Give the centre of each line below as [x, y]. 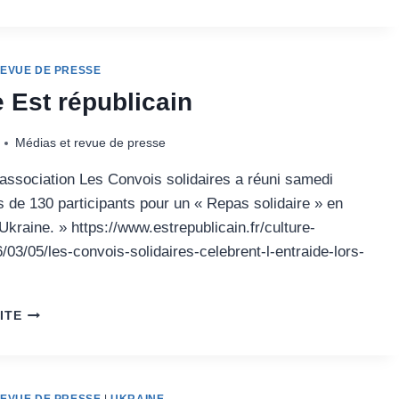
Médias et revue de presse [90, 143]
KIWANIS [49, 20]
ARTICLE [50, 312]
